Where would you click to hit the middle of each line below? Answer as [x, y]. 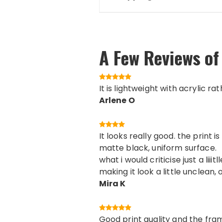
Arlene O [117, 100]
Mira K [112, 183]
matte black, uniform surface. [158, 148]
